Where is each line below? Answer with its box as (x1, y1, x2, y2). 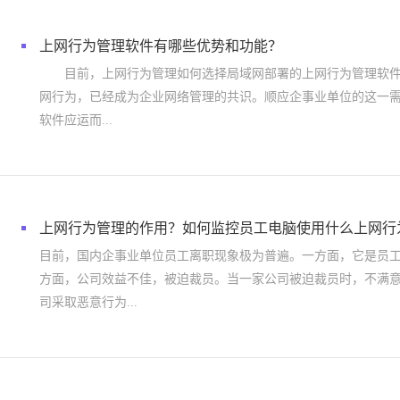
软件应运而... (39, 113, 112, 127)
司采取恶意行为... (39, 296, 137, 309)
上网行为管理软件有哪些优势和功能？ (39, 38, 282, 54)
